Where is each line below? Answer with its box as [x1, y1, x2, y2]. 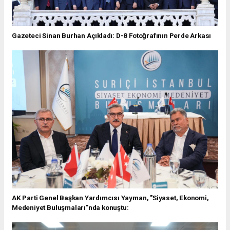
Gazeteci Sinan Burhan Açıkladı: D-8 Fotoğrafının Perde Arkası [12, 31, 212, 40]
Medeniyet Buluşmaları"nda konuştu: [12, 203, 129, 212]
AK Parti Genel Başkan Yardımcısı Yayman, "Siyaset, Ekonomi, [12, 193, 209, 202]
